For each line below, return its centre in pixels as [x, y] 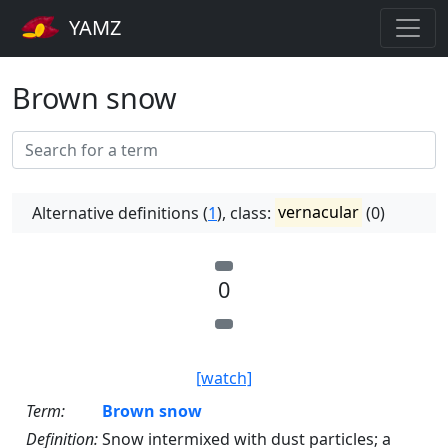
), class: [246, 212]
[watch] [224, 377]
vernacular [319, 212]
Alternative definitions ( [120, 212]
